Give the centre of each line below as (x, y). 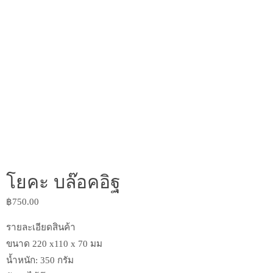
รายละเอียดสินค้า (41, 227)
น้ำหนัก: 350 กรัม (40, 260)
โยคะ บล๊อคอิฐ (63, 182)
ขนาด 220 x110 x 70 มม (54, 243)
